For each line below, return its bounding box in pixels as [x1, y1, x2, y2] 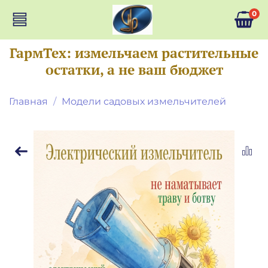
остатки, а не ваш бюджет [45, 60, 223, 79]
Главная [9, 95, 48, 107]
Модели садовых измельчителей [62, 95, 226, 107]
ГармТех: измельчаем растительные [10, 43, 258, 62]
